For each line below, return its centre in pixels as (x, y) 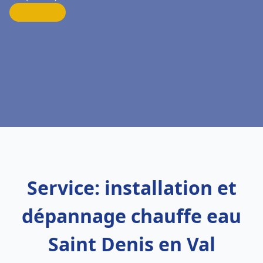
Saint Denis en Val (131, 244)
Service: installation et (131, 188)
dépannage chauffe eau (131, 216)
